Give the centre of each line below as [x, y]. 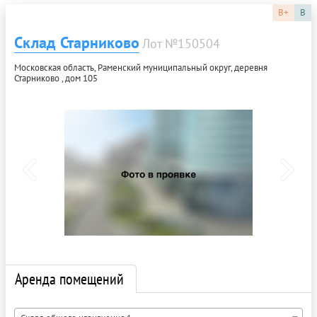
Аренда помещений [69, 278]
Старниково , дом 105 [56, 78]
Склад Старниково [77, 42]
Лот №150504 [181, 43]
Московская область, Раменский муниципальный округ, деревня [141, 67]
